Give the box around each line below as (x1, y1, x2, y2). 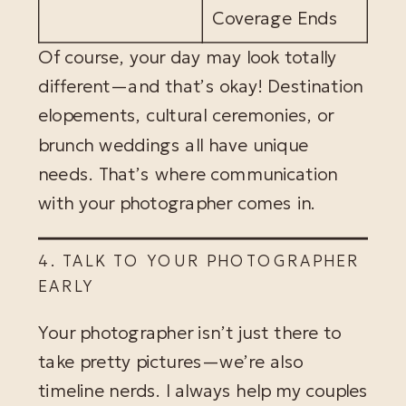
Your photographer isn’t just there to (38, 321, 342, 344)
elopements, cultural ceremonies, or (38, 104, 334, 128)
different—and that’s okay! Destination (38, 75, 363, 99)
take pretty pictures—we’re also (38, 350, 304, 374)
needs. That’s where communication (38, 162, 338, 186)
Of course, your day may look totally (38, 45, 336, 70)
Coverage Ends (211, 6, 338, 30)
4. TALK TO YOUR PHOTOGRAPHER (38, 251, 360, 271)
